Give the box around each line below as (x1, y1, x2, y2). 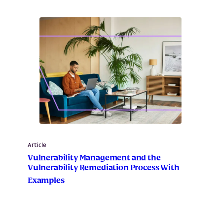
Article (28, 141, 46, 149)
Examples (28, 175, 65, 187)
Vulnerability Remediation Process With (28, 162, 180, 175)
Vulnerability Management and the (28, 152, 161, 165)
